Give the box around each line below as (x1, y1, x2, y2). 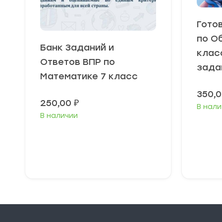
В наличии (40, 111, 78, 120)
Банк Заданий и (40, 42, 114, 53)
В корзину (81, 148, 123, 158)
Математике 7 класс (40, 70, 138, 82)
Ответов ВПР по (40, 56, 115, 67)
